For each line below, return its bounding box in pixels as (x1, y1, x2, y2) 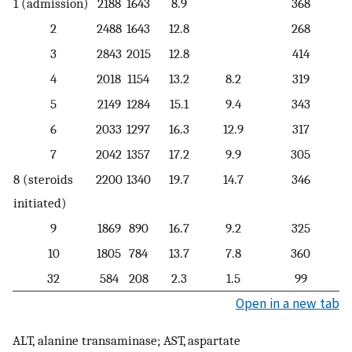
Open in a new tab (236, 294, 339, 312)
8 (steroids (13, 170, 73, 187)
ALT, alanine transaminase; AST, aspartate (13, 332, 240, 349)
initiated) (13, 194, 67, 211)
